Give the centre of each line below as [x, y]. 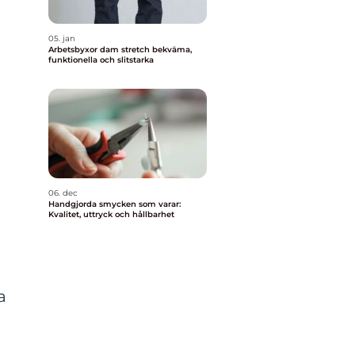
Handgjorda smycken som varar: [115, 204]
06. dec [63, 193]
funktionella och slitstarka [101, 60]
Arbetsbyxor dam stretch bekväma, [100, 50]
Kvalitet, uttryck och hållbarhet [111, 214]
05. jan [62, 38]
